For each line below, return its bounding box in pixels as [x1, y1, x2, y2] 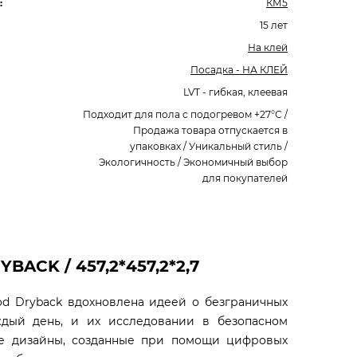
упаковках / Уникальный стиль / [130, 140, 288, 152]
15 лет [260, 19, 288, 31]
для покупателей [202, 172, 288, 184]
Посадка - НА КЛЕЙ [190, 64, 288, 76]
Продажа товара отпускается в [133, 124, 288, 136]
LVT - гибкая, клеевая [183, 86, 288, 98]
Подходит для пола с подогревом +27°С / [83, 108, 288, 120]
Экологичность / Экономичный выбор [99, 156, 288, 168]
